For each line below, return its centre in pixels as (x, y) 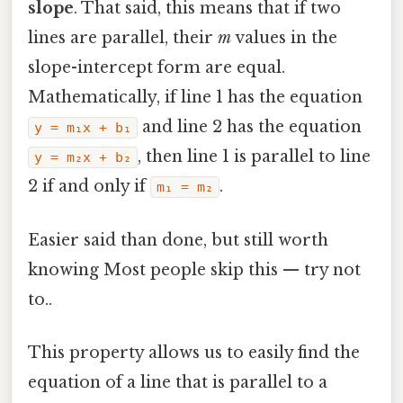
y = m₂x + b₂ (83, 158)
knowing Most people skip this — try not (194, 269)
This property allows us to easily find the (194, 352)
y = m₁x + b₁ (83, 128)
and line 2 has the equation (250, 127)
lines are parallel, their (123, 38)
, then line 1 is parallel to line (254, 157)
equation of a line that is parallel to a (178, 382)
